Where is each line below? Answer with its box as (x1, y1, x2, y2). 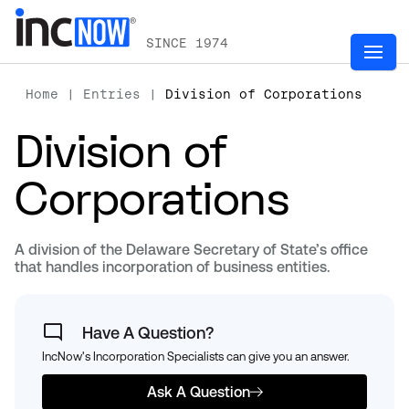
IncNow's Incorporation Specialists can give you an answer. (42, 350, 350, 363)
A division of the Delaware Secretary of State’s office (15, 241, 368, 258)
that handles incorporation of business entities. (15, 258, 330, 276)
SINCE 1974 (146, 36, 228, 50)
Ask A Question (146, 383, 250, 401)
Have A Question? (82, 322, 214, 342)
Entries (83, 87, 141, 101)
